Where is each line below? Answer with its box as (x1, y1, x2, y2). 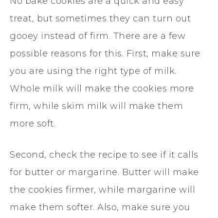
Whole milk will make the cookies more (10, 83, 194, 94)
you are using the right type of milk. (10, 66, 177, 77)
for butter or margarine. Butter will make (10, 167, 199, 178)
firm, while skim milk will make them (10, 101, 183, 112)
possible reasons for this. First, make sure (10, 48, 200, 59)
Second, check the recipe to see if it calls (10, 149, 199, 161)
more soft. (10, 118, 55, 129)
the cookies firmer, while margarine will (10, 184, 195, 196)
